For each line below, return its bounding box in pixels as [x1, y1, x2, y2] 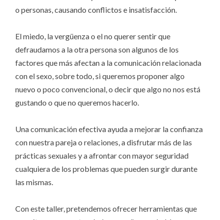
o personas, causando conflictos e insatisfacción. [15, 5, 177, 15]
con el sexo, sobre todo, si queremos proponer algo [15, 71, 185, 81]
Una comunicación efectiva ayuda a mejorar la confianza [15, 124, 203, 134]
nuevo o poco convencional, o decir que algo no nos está [15, 84, 201, 94]
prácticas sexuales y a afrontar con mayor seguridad [15, 151, 189, 161]
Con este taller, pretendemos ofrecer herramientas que [15, 204, 197, 214]
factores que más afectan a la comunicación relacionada [15, 58, 202, 68]
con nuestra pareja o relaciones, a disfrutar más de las [15, 137, 192, 147]
